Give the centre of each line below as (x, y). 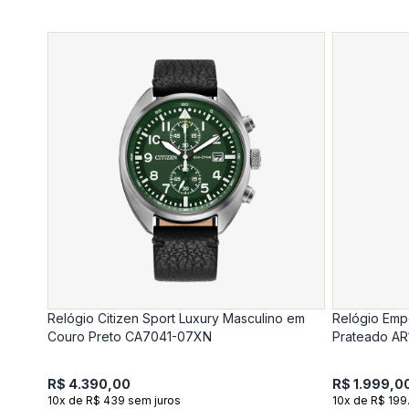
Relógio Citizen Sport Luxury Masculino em (176, 318)
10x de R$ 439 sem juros (114, 400)
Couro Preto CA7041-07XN (130, 336)
